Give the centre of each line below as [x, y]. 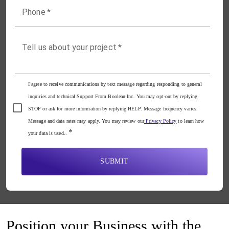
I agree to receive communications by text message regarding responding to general [115, 84]
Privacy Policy [160, 121]
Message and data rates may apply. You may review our [86, 121]
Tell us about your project [69, 48]
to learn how [190, 121]
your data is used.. [48, 133]
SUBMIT [114, 162]
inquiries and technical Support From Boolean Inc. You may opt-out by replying [113, 97]
